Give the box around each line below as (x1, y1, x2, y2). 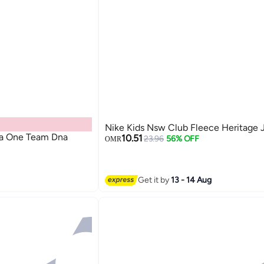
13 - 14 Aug (170, 174, 212, 185)
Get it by (137, 174, 171, 185)
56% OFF (166, 134, 200, 144)
